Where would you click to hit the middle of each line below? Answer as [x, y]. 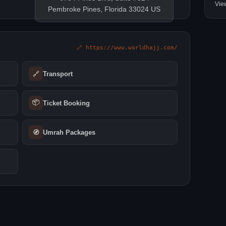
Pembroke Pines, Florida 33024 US [104, 9]
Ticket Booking [66, 103]
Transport [58, 74]
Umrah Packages [69, 132]
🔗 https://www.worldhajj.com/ [127, 47]
